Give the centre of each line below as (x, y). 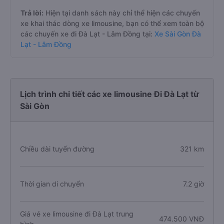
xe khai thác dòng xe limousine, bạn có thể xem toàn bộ (112, 23)
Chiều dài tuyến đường (57, 149)
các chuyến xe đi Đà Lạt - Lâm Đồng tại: (86, 34)
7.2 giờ (193, 184)
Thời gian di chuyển (52, 184)
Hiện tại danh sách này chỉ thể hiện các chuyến (122, 13)
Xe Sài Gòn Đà (178, 34)
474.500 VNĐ (181, 219)
